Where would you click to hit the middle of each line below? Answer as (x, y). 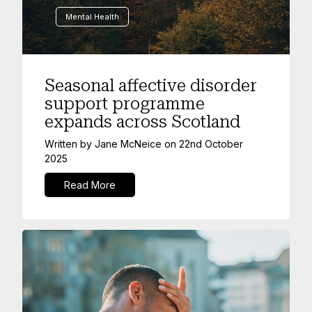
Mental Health (92, 17)
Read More (90, 185)
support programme (125, 104)
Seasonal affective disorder (151, 86)
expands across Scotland (142, 122)
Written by (70, 144)
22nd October (211, 144)
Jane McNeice (128, 144)
